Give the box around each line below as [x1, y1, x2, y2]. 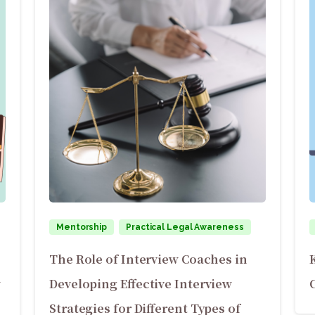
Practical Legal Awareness [126, 221, 244, 232]
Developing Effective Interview [49, 275, 233, 292]
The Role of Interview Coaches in [49, 250, 247, 267]
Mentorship [56, 221, 108, 232]
